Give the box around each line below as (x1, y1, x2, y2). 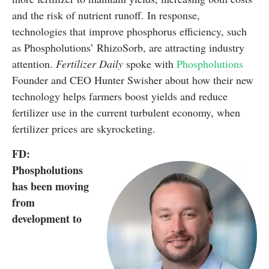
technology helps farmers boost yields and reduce (12, 89, 228, 104)
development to (12, 211, 82, 227)
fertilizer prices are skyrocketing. (12, 121, 156, 136)
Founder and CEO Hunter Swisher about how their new (12, 73, 253, 88)
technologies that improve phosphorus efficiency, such (12, 24, 247, 39)
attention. (12, 56, 56, 71)
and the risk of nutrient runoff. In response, (12, 8, 200, 23)
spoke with (123, 56, 177, 71)
